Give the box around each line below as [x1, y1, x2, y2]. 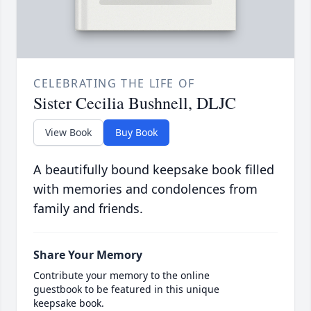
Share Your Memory [33, 247, 142, 263]
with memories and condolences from [33, 180, 258, 198]
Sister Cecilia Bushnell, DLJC [33, 92, 236, 115]
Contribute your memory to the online [33, 269, 210, 283]
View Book [45, 126, 92, 140]
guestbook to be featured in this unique [33, 283, 219, 296]
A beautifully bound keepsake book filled [33, 161, 274, 178]
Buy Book [115, 126, 158, 140]
